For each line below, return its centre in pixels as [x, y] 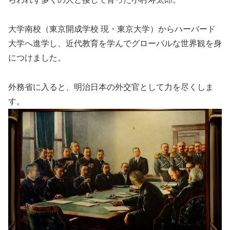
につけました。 [37, 57]
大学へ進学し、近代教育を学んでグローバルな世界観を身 [115, 43]
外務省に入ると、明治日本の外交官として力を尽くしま [111, 87]
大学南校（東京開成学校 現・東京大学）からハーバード [112, 29]
